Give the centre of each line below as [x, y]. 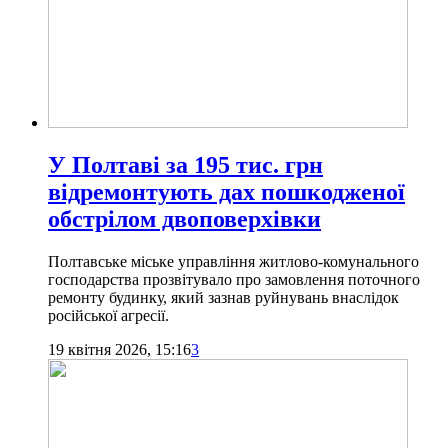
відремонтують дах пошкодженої [226, 191]
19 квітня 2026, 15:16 [119, 349]
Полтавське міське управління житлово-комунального [233, 261]
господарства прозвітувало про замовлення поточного [234, 279]
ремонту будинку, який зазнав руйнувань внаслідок [223, 297]
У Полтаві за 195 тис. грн [185, 164]
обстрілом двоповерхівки [184, 218]
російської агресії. [108, 315]
